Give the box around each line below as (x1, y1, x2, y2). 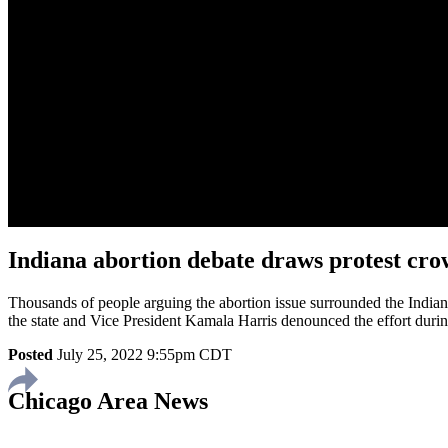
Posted (8, 345, 53, 363)
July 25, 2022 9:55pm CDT (57, 345, 232, 363)
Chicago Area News (8, 387, 208, 414)
